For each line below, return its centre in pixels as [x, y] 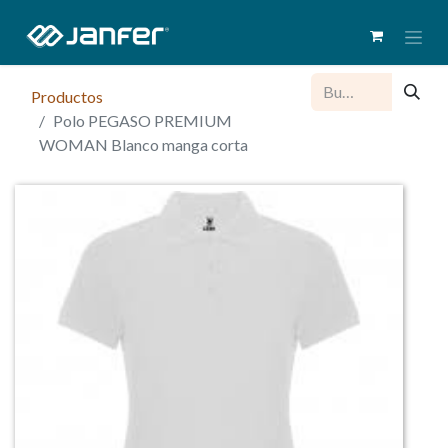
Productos [67, 96]
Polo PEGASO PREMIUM [142, 120]
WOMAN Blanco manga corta [143, 144]
